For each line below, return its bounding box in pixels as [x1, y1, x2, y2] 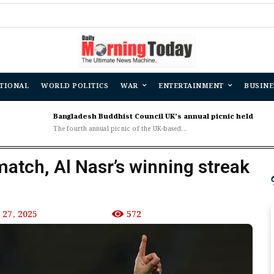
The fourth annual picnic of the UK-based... [53, 124, 188, 135]
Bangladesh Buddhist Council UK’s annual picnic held [53, 111, 254, 123]
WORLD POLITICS [41, 81, 109, 92]
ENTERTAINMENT [158, 81, 224, 92]
